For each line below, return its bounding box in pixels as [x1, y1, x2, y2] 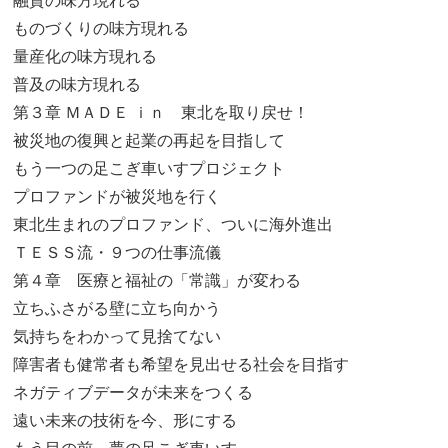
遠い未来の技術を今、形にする [13, 411, 238, 429]
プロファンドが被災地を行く [13, 187, 222, 205]
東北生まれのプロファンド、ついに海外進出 [13, 215, 334, 233]
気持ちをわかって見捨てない [13, 327, 222, 345]
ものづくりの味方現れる [13, 19, 190, 37]
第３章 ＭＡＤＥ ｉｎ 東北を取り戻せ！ [13, 103, 310, 121]
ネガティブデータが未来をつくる [13, 383, 254, 401]
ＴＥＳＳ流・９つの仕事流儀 [13, 243, 222, 261]
